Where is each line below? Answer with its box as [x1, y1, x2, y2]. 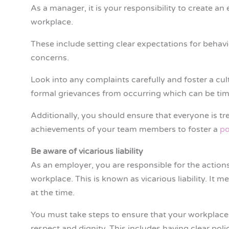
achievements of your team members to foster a [31, 124, 220, 135]
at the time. [31, 188, 75, 198]
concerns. [31, 53, 69, 63]
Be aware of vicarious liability [31, 146, 143, 157]
